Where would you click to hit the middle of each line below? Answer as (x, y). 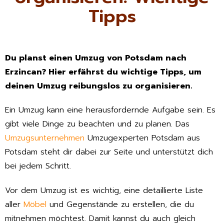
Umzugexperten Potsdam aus (142, 138)
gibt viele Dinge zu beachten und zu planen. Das (97, 124)
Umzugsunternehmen (45, 138)
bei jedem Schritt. (38, 166)
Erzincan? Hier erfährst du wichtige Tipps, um (103, 72)
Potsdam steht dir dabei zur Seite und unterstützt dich (109, 152)
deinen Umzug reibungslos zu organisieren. (99, 86)
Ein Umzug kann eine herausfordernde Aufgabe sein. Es (110, 110)
